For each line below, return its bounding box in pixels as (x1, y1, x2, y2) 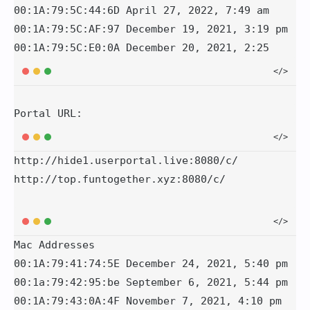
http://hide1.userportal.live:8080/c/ (14, 154, 238, 167)
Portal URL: (14, 107, 82, 120)
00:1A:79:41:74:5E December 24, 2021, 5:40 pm (14, 257, 288, 271)
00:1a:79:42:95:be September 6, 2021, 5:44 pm (14, 276, 288, 289)
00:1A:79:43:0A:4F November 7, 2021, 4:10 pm (14, 295, 282, 308)
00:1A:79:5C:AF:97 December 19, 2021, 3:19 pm (14, 23, 288, 36)
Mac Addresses (14, 239, 95, 252)
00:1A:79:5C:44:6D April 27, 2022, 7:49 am (14, 4, 269, 17)
